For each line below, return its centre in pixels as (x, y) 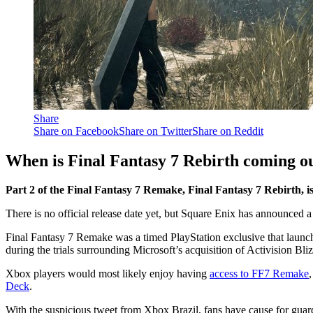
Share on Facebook (76, 131)
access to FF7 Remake (259, 274)
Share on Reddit (228, 131)
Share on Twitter (155, 131)
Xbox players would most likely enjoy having (108, 274)
